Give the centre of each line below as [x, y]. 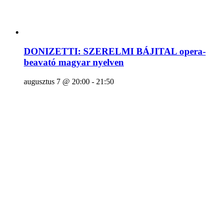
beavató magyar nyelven [74, 62]
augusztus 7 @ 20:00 [57, 81]
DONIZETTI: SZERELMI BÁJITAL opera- [115, 51]
